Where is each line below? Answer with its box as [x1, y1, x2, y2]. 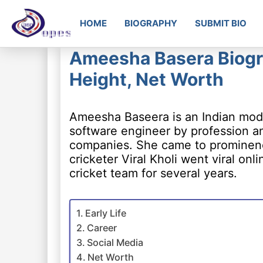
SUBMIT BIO [195, 18, 247, 29]
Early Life [85, 207, 126, 219]
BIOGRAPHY [124, 18, 177, 29]
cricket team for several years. [69, 166, 237, 180]
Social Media [86, 237, 143, 248]
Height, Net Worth [69, 69, 224, 90]
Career [86, 222, 117, 234]
